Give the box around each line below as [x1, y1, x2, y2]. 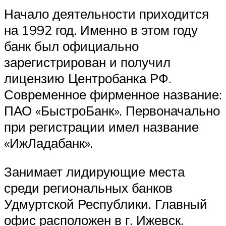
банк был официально [4, 37, 139, 54]
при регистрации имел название [4, 118, 199, 135]
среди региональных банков [4, 180, 173, 196]
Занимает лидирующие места [4, 163, 185, 180]
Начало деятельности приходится [4, 5, 209, 22]
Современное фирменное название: [4, 86, 222, 102]
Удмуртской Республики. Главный [4, 196, 207, 212]
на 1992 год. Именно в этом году [4, 21, 198, 38]
